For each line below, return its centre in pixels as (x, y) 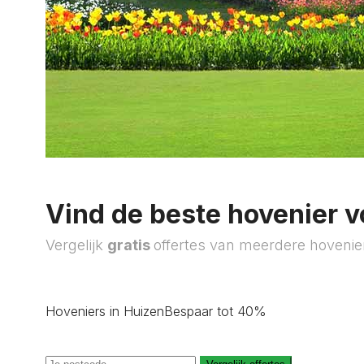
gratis (130, 245)
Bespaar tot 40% (215, 311)
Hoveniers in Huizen (105, 311)
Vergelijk (76, 245)
